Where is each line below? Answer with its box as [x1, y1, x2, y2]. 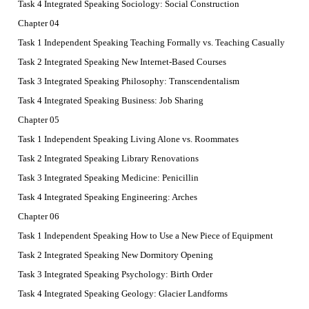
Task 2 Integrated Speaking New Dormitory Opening [18, 250, 213, 261]
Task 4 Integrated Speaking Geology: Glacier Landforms [18, 288, 228, 299]
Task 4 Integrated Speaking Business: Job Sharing [18, 95, 203, 106]
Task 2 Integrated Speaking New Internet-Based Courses [18, 57, 226, 68]
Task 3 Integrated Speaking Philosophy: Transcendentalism [18, 76, 239, 87]
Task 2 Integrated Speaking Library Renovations [18, 153, 199, 164]
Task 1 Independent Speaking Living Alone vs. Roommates [18, 134, 239, 145]
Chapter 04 [18, 18, 59, 29]
